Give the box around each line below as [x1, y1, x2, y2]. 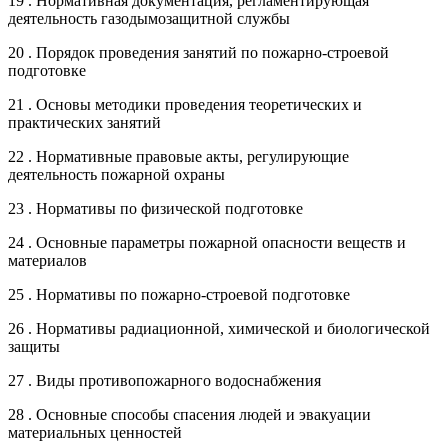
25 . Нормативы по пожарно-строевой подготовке [8, 285, 350, 303]
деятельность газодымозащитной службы [8, 9, 290, 27]
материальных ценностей [8, 423, 182, 441]
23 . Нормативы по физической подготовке [8, 199, 303, 217]
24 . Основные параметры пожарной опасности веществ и [8, 233, 406, 251]
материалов [8, 251, 87, 269]
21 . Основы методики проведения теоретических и [8, 95, 362, 113]
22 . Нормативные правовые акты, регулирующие [8, 147, 349, 165]
